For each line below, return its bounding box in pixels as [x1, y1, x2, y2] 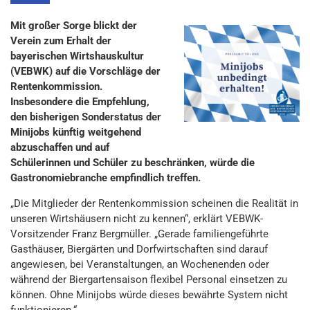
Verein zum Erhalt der [10, 35, 111, 47]
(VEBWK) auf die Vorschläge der [10, 65, 161, 77]
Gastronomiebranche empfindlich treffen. [10, 172, 201, 184]
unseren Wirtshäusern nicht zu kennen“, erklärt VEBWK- [10, 212, 263, 225]
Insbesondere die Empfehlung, [10, 95, 149, 108]
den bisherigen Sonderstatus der [10, 111, 161, 123]
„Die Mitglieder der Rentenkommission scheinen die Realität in [10, 197, 298, 210]
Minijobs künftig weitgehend [10, 126, 141, 138]
